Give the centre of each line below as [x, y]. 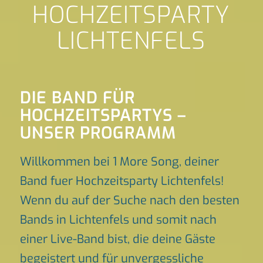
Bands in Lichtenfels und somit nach [118, 220]
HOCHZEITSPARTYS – [103, 115]
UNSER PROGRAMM [98, 133]
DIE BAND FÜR [77, 98]
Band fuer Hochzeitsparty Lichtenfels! [122, 181]
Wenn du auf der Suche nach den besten [129, 200]
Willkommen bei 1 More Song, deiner [119, 162]
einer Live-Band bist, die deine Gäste [117, 239]
